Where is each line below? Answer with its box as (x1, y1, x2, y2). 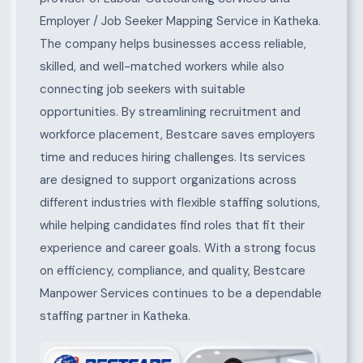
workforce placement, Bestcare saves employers (39, 126, 315, 143)
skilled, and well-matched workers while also (39, 58, 284, 75)
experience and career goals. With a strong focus (39, 240, 316, 257)
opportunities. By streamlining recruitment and (39, 104, 301, 121)
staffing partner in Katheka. (39, 308, 190, 325)
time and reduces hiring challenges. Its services (39, 149, 305, 166)
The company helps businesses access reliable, (39, 36, 306, 53)
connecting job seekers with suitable (39, 81, 246, 98)
